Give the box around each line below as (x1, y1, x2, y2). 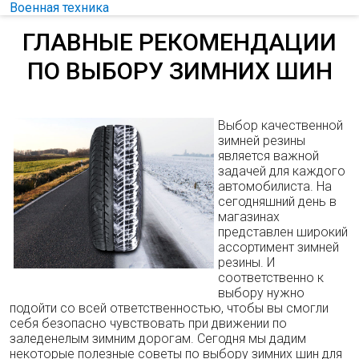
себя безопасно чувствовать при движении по (10, 316, 287, 331)
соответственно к (218, 270, 324, 285)
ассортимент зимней (218, 240, 339, 255)
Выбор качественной (218, 118, 343, 133)
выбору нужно (218, 285, 305, 301)
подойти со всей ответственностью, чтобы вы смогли (10, 301, 329, 316)
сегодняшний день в (218, 194, 337, 209)
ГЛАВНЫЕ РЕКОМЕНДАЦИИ (22, 28, 337, 56)
